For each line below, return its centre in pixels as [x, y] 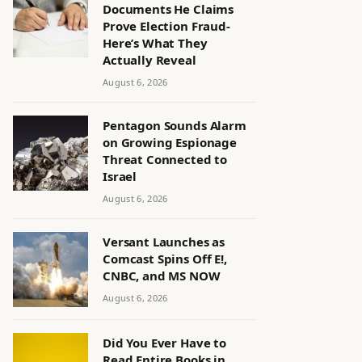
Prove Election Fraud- [166, 26]
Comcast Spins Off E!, [165, 259]
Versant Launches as [164, 242]
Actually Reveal [149, 60]
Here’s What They [155, 43]
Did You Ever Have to [164, 343]
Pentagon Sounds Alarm [175, 125]
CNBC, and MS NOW [162, 276]
